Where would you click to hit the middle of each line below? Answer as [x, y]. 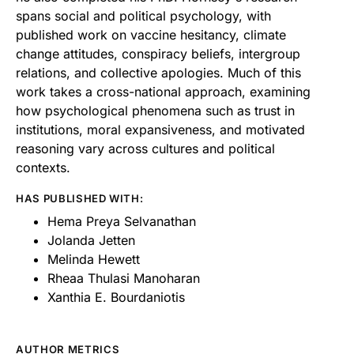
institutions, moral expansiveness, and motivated [160, 129]
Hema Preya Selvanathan [122, 221]
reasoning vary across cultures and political [145, 148]
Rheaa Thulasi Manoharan [124, 278]
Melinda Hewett [94, 259]
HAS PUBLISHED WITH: [80, 199]
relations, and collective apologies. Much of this [158, 72]
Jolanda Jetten [91, 240]
